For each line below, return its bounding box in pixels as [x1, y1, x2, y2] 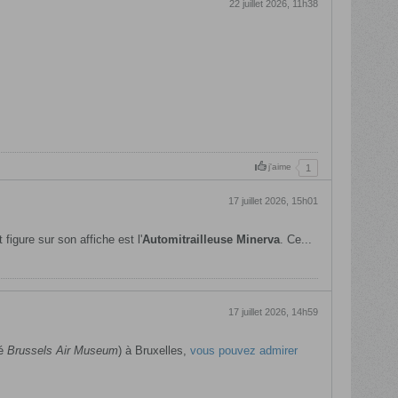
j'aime [267, 161, 291, 171]
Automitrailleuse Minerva [141, 233, 280, 247]
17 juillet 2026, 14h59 [227, 306, 318, 318]
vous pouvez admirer [189, 344, 298, 358]
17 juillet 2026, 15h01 [227, 195, 318, 207]
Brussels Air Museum [6, 344, 118, 358]
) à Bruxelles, [117, 344, 190, 358]
